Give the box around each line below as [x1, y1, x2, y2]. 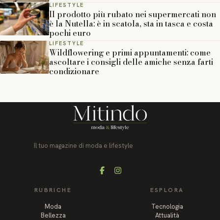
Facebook [101, 169, 134, 180]
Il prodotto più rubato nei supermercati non [49, 8, 216, 21]
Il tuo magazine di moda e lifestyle [34, 141, 133, 150]
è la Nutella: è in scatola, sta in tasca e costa [49, 18, 213, 30]
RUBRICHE [34, 186, 72, 194]
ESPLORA [150, 186, 184, 194]
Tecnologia [151, 202, 183, 211]
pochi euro [49, 27, 91, 39]
